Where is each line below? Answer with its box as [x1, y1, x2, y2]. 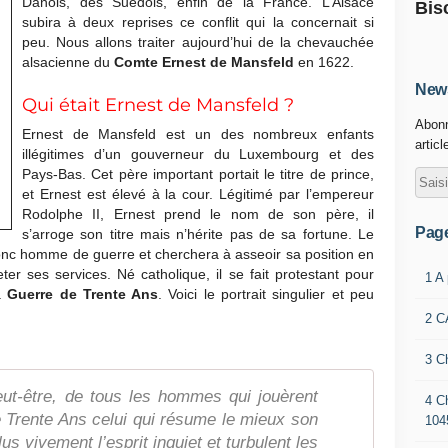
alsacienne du [22, 54, 114, 70]
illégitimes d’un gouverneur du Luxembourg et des [22, 146, 374, 162]
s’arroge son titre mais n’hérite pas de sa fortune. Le [22, 226, 374, 242]
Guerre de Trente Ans [7, 286, 159, 302]
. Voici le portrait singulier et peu [158, 286, 374, 302]
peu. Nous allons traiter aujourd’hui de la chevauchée [22, 34, 374, 50]
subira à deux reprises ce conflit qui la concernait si [22, 14, 374, 30]
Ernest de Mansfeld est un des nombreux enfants [22, 126, 374, 142]
